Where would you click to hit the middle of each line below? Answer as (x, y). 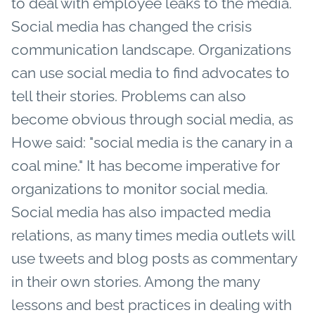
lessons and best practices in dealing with (152, 304)
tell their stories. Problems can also (129, 96)
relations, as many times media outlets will (153, 235)
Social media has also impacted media (141, 212)
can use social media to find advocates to (150, 72)
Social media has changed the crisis (131, 26)
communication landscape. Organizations (151, 49)
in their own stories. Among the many (135, 281)
